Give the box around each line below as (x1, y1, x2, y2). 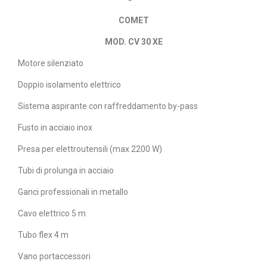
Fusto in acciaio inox (18, 123, 92, 133)
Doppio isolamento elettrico (18, 80, 121, 90)
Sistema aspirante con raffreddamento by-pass (18, 101, 198, 111)
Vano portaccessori (18, 252, 91, 262)
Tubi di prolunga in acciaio (18, 166, 114, 176)
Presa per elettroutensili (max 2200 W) (18, 144, 162, 154)
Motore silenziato (18, 58, 83, 69)
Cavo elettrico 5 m (18, 209, 86, 219)
